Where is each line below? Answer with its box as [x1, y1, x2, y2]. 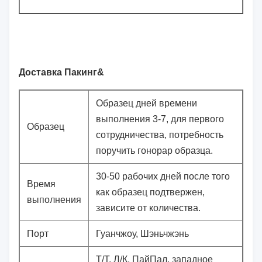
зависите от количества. [96, 203, 201, 213]
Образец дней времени [96, 98, 197, 109]
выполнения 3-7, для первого [96, 114, 224, 125]
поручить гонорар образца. [96, 146, 213, 156]
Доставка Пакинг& [19, 67, 104, 78]
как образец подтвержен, [96, 187, 205, 198]
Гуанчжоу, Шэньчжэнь [96, 229, 189, 239]
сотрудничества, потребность [96, 130, 223, 140]
